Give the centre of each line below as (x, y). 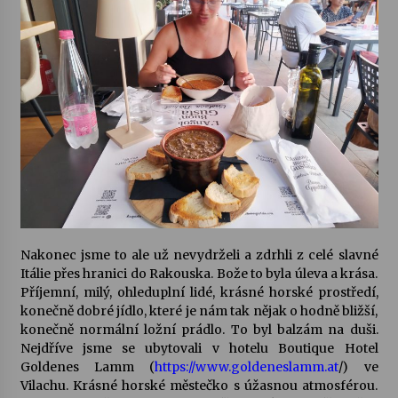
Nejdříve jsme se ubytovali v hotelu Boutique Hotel (199, 349)
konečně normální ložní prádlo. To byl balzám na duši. (199, 330)
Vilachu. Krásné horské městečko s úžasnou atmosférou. (199, 386)
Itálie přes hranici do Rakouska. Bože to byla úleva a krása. (199, 274)
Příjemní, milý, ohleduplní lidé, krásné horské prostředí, (199, 293)
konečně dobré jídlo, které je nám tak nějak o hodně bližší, (199, 311)
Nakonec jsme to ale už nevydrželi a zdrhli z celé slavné (199, 255)
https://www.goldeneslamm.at (247, 367)
